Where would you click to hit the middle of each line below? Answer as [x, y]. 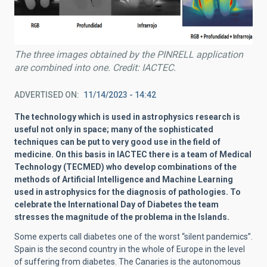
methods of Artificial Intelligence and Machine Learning [124, 179]
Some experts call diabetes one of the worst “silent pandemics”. [133, 236]
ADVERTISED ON [46, 94]
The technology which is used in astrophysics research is [127, 117]
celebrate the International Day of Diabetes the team [117, 204]
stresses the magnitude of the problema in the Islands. [122, 217]
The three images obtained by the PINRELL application [129, 54]
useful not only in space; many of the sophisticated [114, 129]
